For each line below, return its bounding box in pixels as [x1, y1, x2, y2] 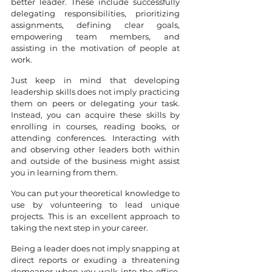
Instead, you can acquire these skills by [11, 109, 180, 120]
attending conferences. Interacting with [11, 132, 180, 143]
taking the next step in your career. [11, 222, 148, 233]
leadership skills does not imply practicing [11, 86, 180, 97]
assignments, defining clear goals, [11, 19, 180, 30]
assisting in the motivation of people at [11, 42, 180, 53]
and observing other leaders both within [11, 144, 180, 154]
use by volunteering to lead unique [11, 199, 180, 209]
